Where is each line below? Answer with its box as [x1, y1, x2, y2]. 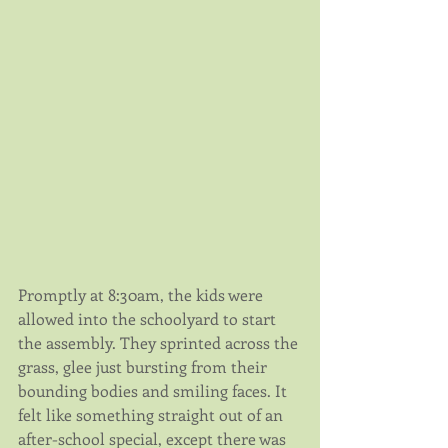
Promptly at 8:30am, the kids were [18, 283, 267, 305]
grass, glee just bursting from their [18, 355, 271, 377]
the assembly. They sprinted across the [18, 331, 302, 353]
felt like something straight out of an [18, 403, 287, 425]
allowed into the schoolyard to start [18, 307, 280, 329]
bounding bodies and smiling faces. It [18, 379, 291, 401]
